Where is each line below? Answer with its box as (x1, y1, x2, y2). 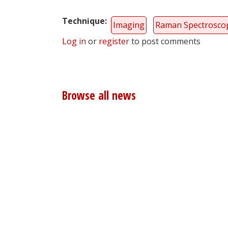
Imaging (113, 19, 145, 31)
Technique (62, 15, 105, 27)
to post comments (129, 36, 201, 47)
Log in (62, 36, 86, 47)
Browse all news (62, 87, 136, 103)
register (99, 36, 129, 47)
